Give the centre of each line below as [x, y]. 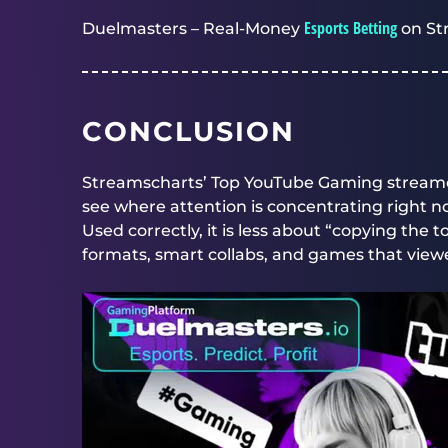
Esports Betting [350, 28]
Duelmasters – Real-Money [193, 28]
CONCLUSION [188, 131]
